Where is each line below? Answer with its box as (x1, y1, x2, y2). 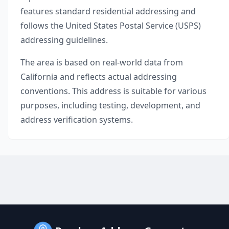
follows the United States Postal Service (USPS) (20, 20, 201, 31)
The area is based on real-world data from (20, 57, 183, 68)
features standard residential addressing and (20, 6, 196, 17)
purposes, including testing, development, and (20, 100, 200, 111)
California (20, 71, 58, 82)
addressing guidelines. (20, 34, 108, 45)
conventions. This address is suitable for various (20, 85, 207, 97)
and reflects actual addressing (60, 71, 177, 82)
